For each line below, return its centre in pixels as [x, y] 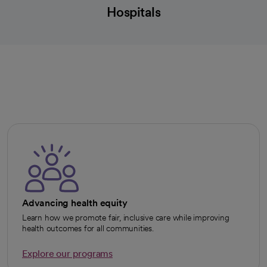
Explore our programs [67, 254]
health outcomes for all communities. [88, 228]
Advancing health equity [75, 203]
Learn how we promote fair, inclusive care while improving [126, 218]
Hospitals [133, 12]
